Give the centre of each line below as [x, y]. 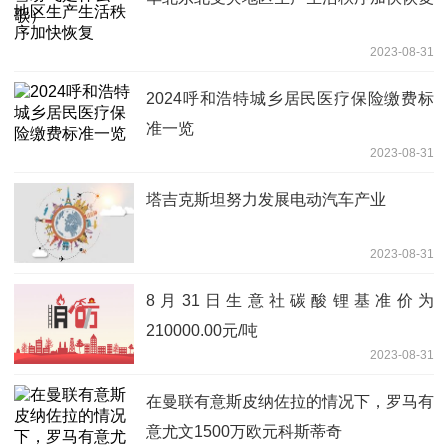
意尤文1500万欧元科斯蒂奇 [244, 431]
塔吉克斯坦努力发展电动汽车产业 [266, 199]
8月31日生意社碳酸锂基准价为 [290, 300]
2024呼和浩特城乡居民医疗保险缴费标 [290, 98]
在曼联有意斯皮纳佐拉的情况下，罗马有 [290, 401]
